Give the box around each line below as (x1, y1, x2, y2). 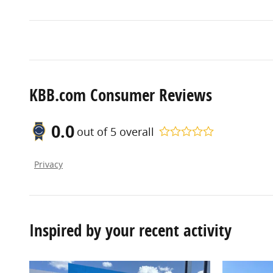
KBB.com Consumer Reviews (29, 83, 212, 107)
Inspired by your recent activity (29, 219, 232, 242)
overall (116, 124, 154, 139)
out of (77, 124, 110, 139)
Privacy (34, 159, 63, 171)
